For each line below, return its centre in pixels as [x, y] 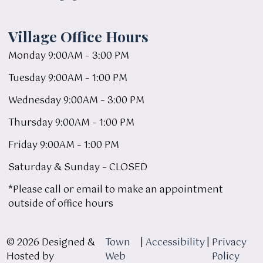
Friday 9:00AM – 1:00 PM [64, 146]
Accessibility [175, 243]
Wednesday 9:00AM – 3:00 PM [76, 101]
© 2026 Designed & [50, 243]
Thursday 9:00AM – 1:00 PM [71, 123]
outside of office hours [61, 204]
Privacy [229, 243]
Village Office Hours [78, 36]
